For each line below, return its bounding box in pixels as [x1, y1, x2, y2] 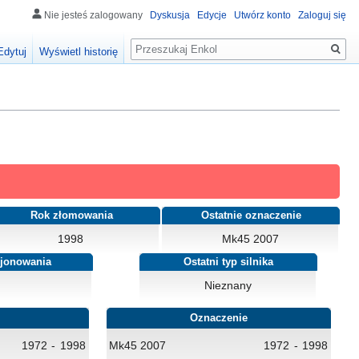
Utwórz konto [234, 10, 291, 21]
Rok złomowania [30, 210, 113, 222]
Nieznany [204, 279, 252, 292]
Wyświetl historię [39, 46, 119, 58]
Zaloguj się [298, 10, 346, 21]
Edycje [197, 10, 227, 21]
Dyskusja [150, 10, 190, 21]
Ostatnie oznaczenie [200, 210, 301, 222]
